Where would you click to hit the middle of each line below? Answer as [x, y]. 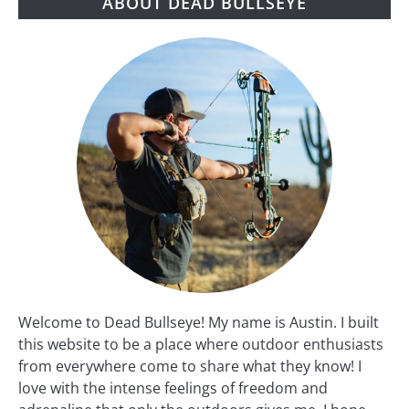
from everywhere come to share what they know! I [190, 366]
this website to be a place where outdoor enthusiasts [201, 344]
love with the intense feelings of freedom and [173, 388]
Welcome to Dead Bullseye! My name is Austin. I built [199, 322]
